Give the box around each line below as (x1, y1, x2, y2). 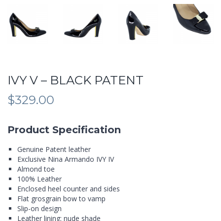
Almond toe (17, 164, 55, 174)
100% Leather (17, 174, 62, 184)
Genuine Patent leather (17, 144, 91, 154)
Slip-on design (17, 203, 62, 213)
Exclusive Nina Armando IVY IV (17, 154, 114, 164)
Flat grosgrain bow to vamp (17, 193, 106, 203)
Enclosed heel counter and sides (17, 184, 120, 193)
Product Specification (7, 123, 121, 136)
